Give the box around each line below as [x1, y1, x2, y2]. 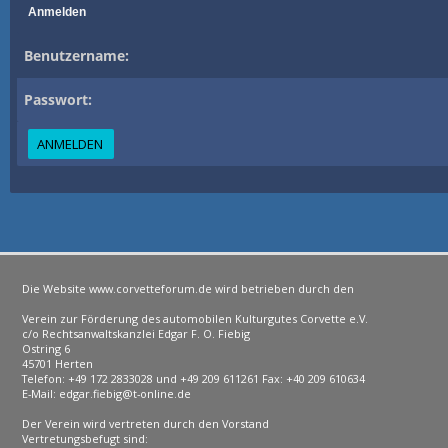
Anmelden [27, 5, 86, 19]
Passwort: [24, 90, 92, 109]
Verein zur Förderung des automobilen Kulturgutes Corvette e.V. [22, 311, 369, 326]
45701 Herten [22, 356, 94, 371]
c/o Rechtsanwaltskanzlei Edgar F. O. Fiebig [22, 326, 251, 341]
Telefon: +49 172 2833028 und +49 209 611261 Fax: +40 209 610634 [22, 371, 366, 386]
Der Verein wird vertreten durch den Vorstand [22, 416, 270, 431]
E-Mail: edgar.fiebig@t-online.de [22, 386, 192, 401]
